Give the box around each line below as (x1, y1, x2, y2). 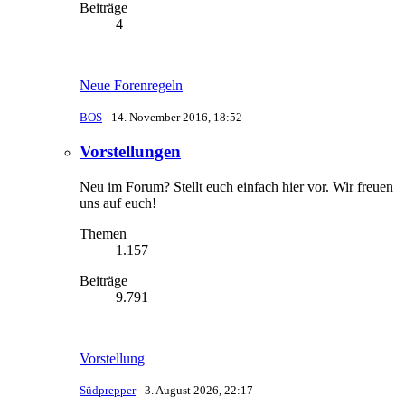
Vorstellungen (80, 142, 181, 162)
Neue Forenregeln (80, 78, 183, 94)
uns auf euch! (80, 194, 156, 211)
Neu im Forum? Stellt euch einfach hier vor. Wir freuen (80, 178, 393, 194)
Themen (80, 225, 127, 241)
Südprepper (80, 382, 136, 397)
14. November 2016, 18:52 (111, 110, 242, 125)
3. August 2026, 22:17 (145, 382, 253, 397)
